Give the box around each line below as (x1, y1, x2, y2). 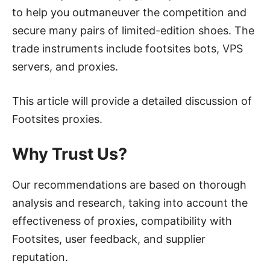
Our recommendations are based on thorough (12, 178, 246, 192)
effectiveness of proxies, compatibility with (12, 215, 232, 228)
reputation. (12, 251, 68, 264)
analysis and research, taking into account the (12, 196, 248, 210)
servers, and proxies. (12, 60, 118, 74)
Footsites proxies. (12, 113, 102, 126)
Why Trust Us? (12, 144, 127, 165)
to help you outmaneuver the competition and (12, 6, 246, 19)
